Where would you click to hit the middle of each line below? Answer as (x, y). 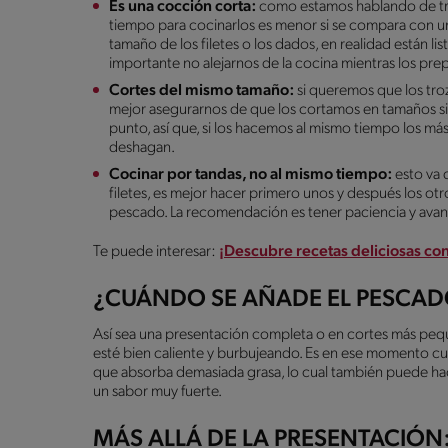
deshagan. (143, 147)
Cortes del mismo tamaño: (203, 90)
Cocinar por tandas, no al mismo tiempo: (252, 174)
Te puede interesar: (156, 251)
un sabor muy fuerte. (158, 391)
